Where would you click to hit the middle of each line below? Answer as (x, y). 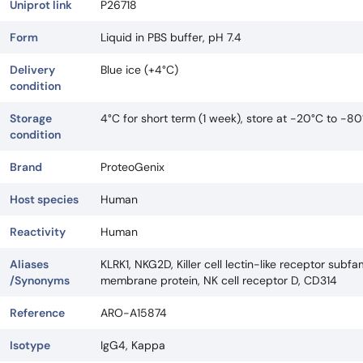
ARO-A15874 (134, 313)
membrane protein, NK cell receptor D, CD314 (219, 280)
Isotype (30, 345)
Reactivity (38, 232)
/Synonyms (40, 280)
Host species (44, 199)
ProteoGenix (132, 167)
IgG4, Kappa (133, 345)
